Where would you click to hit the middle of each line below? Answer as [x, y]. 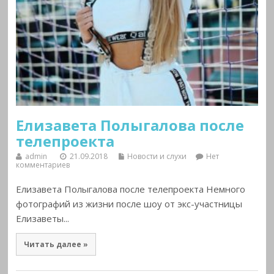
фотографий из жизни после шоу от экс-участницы [129, 203]
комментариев [43, 165]
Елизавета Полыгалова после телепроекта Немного [131, 189]
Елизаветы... [43, 218]
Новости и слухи [157, 156]
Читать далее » [56, 244]
